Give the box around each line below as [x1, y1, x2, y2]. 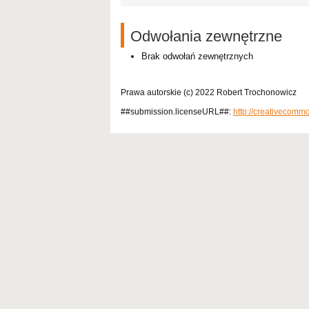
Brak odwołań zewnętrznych [141, 50, 253, 61]
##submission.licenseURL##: [121, 106, 233, 117]
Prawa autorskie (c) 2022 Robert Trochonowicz [121, 87, 297, 97]
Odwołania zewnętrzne [130, 27, 282, 45]
